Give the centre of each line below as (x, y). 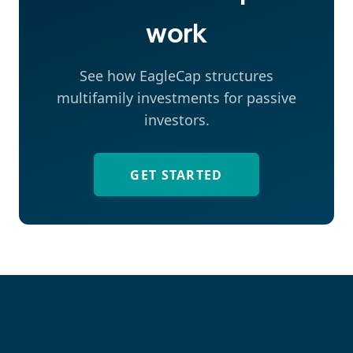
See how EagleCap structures (176, 76)
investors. (176, 120)
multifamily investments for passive (176, 98)
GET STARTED (176, 175)
